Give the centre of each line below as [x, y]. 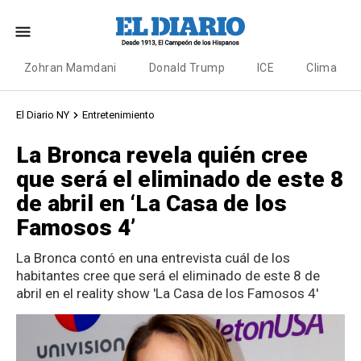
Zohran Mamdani [71, 68]
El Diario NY [43, 115]
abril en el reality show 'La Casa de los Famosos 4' [167, 293]
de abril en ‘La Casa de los [151, 203]
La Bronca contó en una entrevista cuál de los [153, 258]
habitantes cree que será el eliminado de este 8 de [168, 276]
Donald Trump [187, 68]
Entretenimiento [118, 115]
